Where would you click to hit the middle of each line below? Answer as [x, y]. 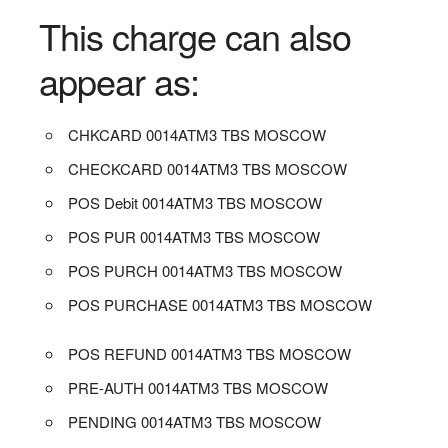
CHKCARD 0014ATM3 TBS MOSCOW [197, 134]
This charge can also [194, 35]
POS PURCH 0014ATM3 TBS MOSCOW [205, 270]
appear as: [118, 80]
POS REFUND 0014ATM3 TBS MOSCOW [210, 353]
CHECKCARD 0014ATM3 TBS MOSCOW [208, 168]
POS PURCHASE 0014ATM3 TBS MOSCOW [220, 304]
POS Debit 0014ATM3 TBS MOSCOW [195, 202]
